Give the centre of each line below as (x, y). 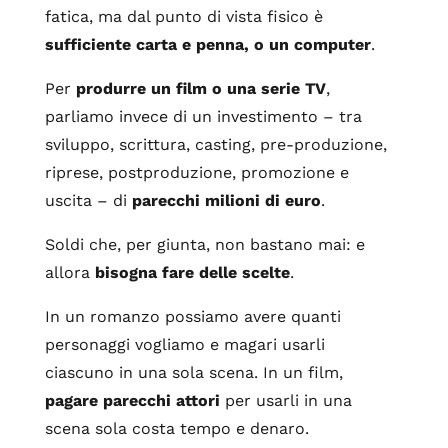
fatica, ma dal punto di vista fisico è (183, 16)
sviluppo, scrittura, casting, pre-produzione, (215, 144)
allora (69, 272)
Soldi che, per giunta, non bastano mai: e (204, 244)
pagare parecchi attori (132, 400)
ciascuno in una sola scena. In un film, (193, 372)
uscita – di (88, 200)
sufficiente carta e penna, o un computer (207, 44)
